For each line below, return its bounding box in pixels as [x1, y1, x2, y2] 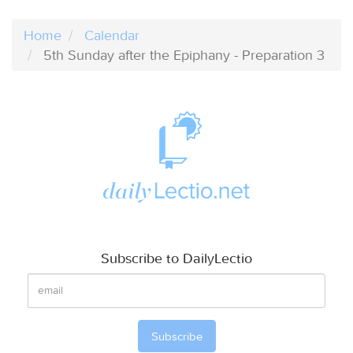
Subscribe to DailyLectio [101, 248, 252, 267]
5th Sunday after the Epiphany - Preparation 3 [43, 46, 325, 64]
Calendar [84, 26, 139, 44]
